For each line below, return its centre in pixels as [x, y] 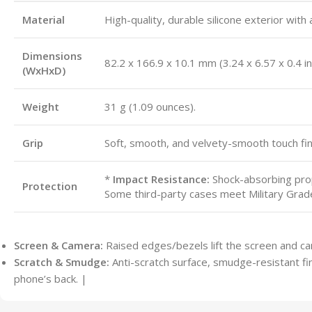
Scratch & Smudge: [62, 262]
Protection [50, 186]
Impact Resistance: [161, 179]
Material [44, 19]
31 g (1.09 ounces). [150, 107]
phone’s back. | [50, 279]
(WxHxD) [44, 70]
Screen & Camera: [58, 245]
